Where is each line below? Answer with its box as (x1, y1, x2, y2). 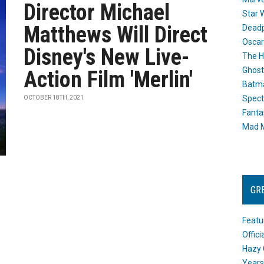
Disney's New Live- (24, 44, 190, 70)
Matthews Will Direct (24, 22, 208, 48)
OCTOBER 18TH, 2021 (24, 94, 84, 101)
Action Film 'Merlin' (24, 67, 193, 93)
